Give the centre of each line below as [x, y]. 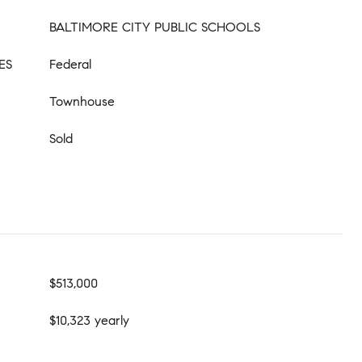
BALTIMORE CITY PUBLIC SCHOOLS [155, 27]
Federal [70, 64]
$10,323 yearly [89, 320]
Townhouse [82, 101]
